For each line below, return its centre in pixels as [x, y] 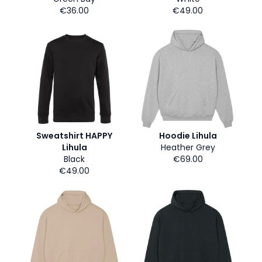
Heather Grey [188, 147]
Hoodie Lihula [188, 136]
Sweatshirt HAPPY [74, 136]
